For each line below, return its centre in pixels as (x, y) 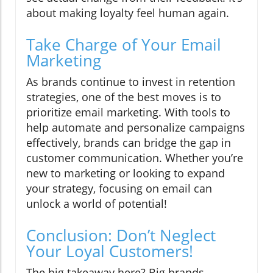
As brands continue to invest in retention (131, 82)
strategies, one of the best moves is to (124, 97)
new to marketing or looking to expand (126, 173)
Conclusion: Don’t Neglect (121, 236)
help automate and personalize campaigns (136, 128)
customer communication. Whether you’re (135, 158)
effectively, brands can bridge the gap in (129, 143)
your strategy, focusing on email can (119, 189)
